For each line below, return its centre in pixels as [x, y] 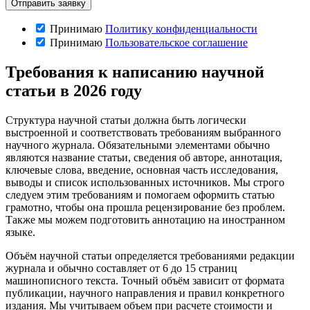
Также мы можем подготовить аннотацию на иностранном [145, 219]
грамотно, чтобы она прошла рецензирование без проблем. [145, 207]
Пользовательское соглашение [176, 42]
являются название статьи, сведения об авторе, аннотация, [144, 157]
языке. [20, 232]
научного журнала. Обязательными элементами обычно [138, 145]
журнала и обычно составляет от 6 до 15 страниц [121, 268]
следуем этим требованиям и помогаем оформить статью [140, 194]
